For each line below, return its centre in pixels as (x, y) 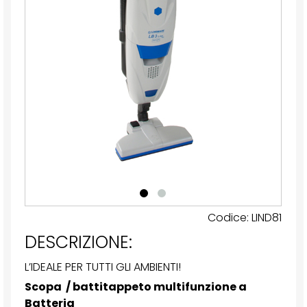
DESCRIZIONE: (78, 243)
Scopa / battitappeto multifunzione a (135, 287)
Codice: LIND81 (244, 218)
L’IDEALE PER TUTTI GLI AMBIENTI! (102, 267)
